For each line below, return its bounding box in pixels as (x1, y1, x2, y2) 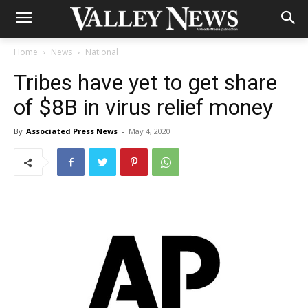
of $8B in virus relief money (14, 94, 273, 120)
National (85, 46, 118, 58)
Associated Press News (26, 126, 118, 136)
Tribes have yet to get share (14, 69, 277, 96)
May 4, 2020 (129, 126, 170, 136)
